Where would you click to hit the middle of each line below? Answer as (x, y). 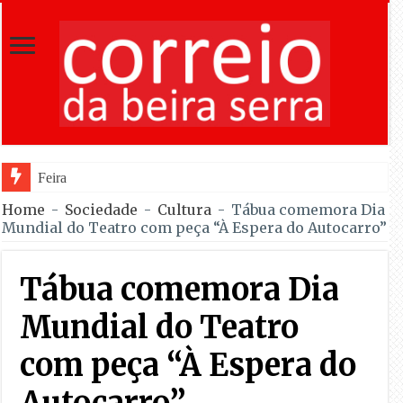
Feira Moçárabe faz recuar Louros (134, 178)
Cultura (185, 210)
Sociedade (102, 210)
